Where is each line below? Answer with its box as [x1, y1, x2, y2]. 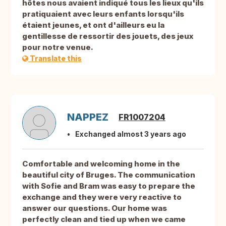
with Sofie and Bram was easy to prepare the [22, 181, 195, 191]
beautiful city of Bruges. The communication [22, 170, 195, 180]
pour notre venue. [22, 42, 93, 52]
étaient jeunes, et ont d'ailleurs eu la [22, 20, 164, 30]
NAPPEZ [67, 111, 108, 124]
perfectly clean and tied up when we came [22, 214, 186, 224]
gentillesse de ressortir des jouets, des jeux [22, 31, 193, 41]
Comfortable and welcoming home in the [22, 159, 180, 169]
